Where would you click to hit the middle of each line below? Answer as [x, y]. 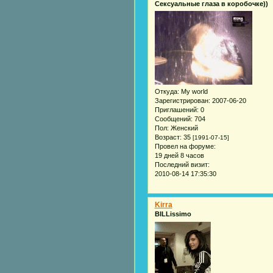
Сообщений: [173, 119]
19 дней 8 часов [179, 156]
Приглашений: [176, 110]
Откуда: [167, 92]
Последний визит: [182, 165]
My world [193, 92]
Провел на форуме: [185, 147]
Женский [183, 128]
